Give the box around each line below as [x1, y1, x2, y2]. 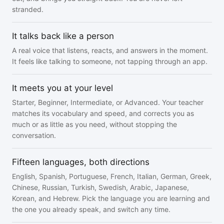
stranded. [12, 5, 43, 13]
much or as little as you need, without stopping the [12, 120, 177, 128]
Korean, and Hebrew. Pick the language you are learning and [12, 194, 210, 202]
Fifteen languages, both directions [12, 157, 149, 167]
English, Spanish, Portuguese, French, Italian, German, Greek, [12, 172, 211, 180]
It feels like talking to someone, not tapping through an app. [12, 57, 207, 65]
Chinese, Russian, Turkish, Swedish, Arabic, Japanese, [12, 183, 189, 191]
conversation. [12, 131, 56, 139]
